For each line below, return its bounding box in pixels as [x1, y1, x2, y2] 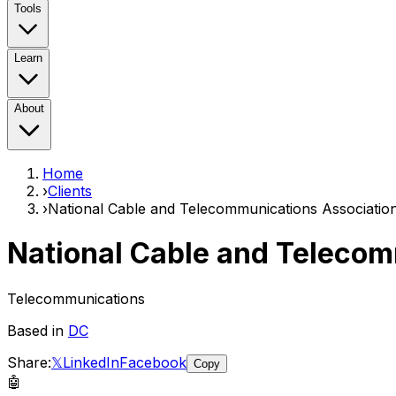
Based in [7, 321, 68, 339]
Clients [48, 182, 92, 200]
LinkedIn [63, 353, 119, 371]
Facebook [119, 353, 187, 371]
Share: [7, 353, 51, 371]
